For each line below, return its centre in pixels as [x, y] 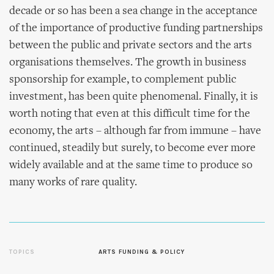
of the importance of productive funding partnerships [136, 28]
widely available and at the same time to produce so [131, 165]
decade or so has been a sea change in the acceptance [133, 11]
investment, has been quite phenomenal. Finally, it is [134, 97]
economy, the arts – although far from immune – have [135, 131]
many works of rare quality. [73, 183]
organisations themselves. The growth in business [128, 63]
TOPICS [22, 252]
